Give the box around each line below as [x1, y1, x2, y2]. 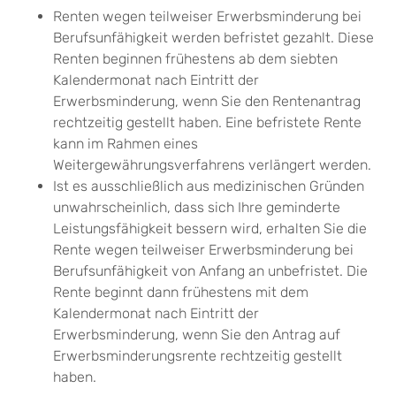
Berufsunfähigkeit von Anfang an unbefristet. [53, 263, 346, 280]
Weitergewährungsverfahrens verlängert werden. [53, 156, 371, 174]
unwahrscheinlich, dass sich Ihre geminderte [53, 199, 340, 217]
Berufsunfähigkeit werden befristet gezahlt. [53, 29, 338, 47]
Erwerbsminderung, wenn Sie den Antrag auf [53, 326, 340, 344]
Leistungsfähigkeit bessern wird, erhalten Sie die [53, 220, 367, 238]
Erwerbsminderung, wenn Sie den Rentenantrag [53, 93, 361, 110]
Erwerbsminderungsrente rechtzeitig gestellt [53, 347, 342, 365]
